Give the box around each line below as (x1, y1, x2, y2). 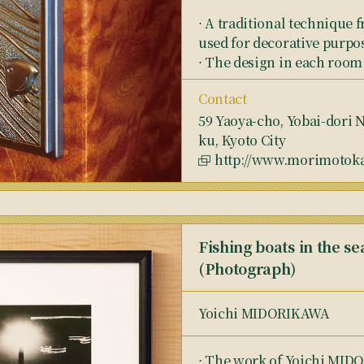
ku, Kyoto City (198, 131, 286, 149)
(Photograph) (198, 258, 297, 279)
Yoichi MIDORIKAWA (198, 304, 330, 323)
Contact (198, 89, 247, 108)
